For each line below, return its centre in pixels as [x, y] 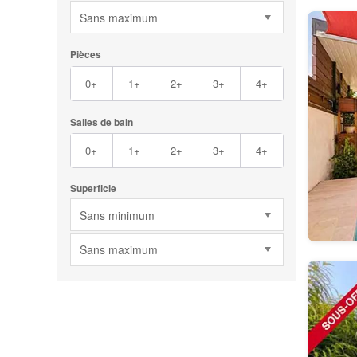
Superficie [93, 188]
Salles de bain [101, 122]
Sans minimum [117, 215]
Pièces [85, 55]
